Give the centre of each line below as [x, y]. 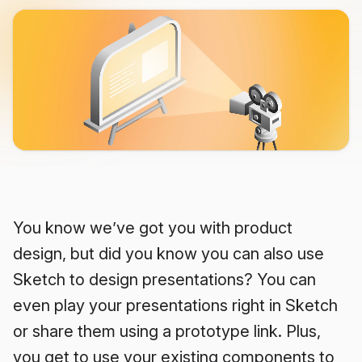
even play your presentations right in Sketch [175, 306]
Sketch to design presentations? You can [164, 280]
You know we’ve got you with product [153, 228]
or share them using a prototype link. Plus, [167, 332]
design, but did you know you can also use [168, 254]
